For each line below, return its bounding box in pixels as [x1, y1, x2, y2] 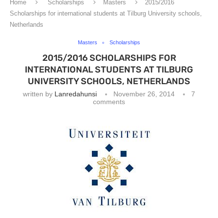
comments [93, 98, 125, 106]
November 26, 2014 [113, 90, 175, 98]
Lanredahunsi [54, 90, 97, 98]
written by [23, 90, 54, 98]
